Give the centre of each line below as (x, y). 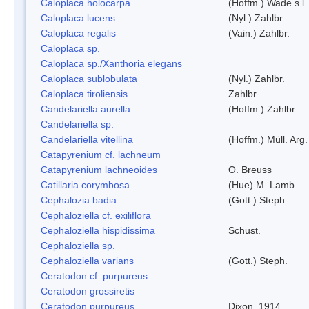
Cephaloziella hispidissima (98, 230)
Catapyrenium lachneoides (99, 169)
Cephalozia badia (79, 200)
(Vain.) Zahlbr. (259, 33)
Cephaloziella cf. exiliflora (96, 215)
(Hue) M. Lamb (261, 185)
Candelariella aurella (86, 109)
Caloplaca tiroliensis (84, 93)
